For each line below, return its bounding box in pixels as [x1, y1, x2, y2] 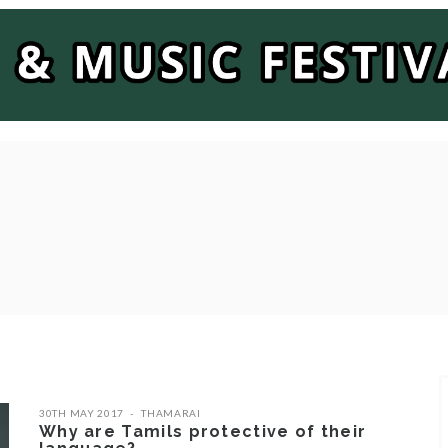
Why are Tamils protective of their [39, 421, 367, 441]
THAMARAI [141, 406, 201, 419]
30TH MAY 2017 [39, 406, 125, 419]
